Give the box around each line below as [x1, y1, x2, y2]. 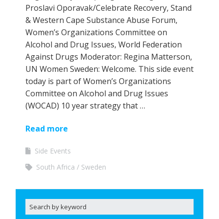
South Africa [36, 162, 75, 172]
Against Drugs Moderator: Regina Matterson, [25, 51, 192, 63]
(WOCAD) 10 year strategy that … [25, 100, 145, 111]
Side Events [35, 146, 71, 156]
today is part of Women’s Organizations [25, 76, 171, 87]
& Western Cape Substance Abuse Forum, [25, 15, 177, 26]
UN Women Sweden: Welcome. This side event [25, 64, 194, 75]
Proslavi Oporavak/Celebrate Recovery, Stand [25, 2, 192, 14]
